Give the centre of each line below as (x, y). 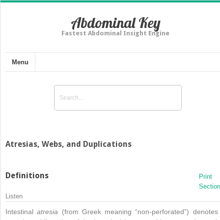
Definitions (27, 175)
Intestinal (21, 211)
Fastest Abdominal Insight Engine (115, 33)
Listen (14, 196)
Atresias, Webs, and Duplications (69, 144)
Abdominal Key (115, 23)
